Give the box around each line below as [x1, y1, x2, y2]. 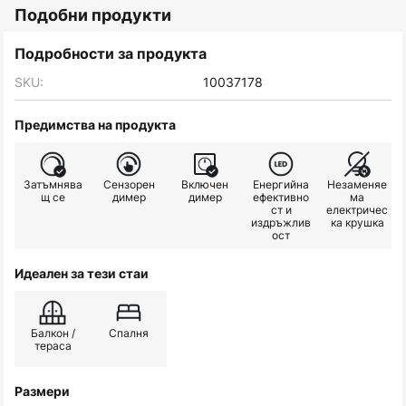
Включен [181, 177, 228, 193]
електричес [326, 202, 388, 218]
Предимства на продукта [14, 117, 176, 133]
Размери [14, 383, 70, 400]
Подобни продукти [14, 5, 171, 25]
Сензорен [102, 177, 155, 193]
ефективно [253, 189, 309, 206]
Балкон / [30, 325, 75, 342]
